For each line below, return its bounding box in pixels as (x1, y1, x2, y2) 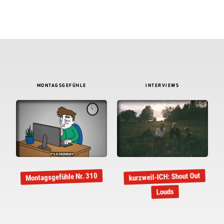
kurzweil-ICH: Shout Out (128, 171, 201, 183)
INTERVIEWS (145, 83, 179, 88)
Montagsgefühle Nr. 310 (25, 171, 98, 183)
